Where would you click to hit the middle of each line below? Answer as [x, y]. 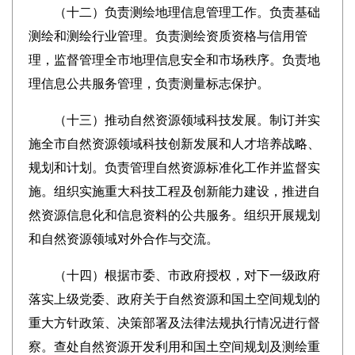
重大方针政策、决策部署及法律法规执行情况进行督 [174, 323]
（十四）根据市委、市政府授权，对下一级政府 [174, 275]
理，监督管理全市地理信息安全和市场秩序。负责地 [174, 60]
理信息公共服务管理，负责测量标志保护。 [149, 84]
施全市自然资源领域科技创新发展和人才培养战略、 [174, 144]
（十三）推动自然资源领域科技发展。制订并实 [174, 120]
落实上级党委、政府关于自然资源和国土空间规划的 [174, 299]
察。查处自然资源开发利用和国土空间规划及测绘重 [174, 347]
